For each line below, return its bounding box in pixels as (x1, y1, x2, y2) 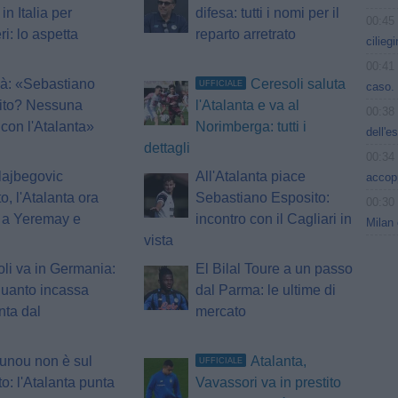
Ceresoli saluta (250, 76, 346, 92)
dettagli (143, 140, 190, 156)
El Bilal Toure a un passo (195, 261, 353, 277)
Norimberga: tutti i (195, 119, 306, 135)
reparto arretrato (195, 27, 296, 43)
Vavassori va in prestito (195, 375, 341, 391)
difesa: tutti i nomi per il (195, 5, 339, 21)
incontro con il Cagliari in (195, 211, 352, 227)
